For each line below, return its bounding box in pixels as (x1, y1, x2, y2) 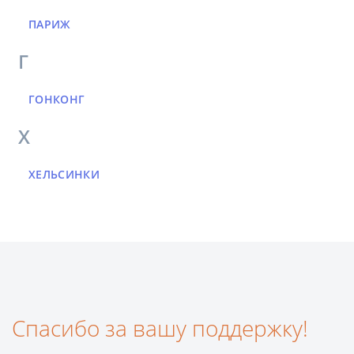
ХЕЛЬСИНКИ (28, 167, 100, 183)
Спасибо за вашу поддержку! (12, 313, 308, 344)
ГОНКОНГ (28, 92, 85, 107)
